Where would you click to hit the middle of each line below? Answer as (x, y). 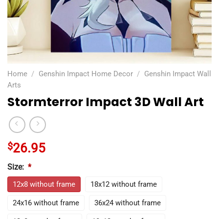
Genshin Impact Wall (177, 74)
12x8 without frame (44, 184)
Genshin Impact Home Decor (86, 74)
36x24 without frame (128, 203)
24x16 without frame (46, 203)
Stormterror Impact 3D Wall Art (106, 102)
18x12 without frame (124, 184)
